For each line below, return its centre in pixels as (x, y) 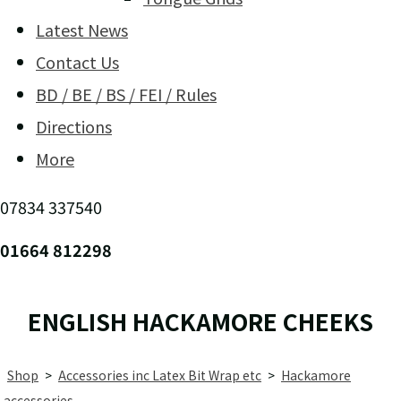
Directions (74, 127)
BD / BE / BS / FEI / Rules (126, 94)
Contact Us (77, 62)
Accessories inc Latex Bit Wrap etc (160, 375)
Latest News (82, 30)
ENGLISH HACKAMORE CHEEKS (200, 322)
